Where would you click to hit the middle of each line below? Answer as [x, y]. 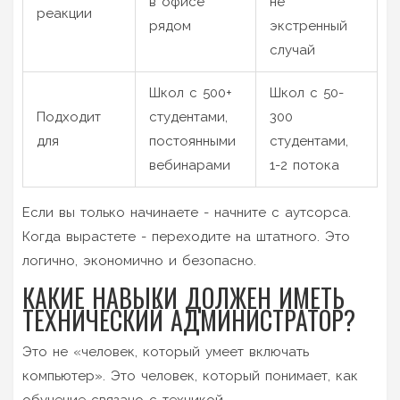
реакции [64, 13]
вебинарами [190, 165]
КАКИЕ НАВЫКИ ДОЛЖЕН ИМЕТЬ [183, 297]
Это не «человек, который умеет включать [166, 351]
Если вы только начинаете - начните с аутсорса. [187, 212]
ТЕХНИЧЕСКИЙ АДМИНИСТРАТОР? [189, 320]
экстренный [308, 25]
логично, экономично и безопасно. [139, 260]
